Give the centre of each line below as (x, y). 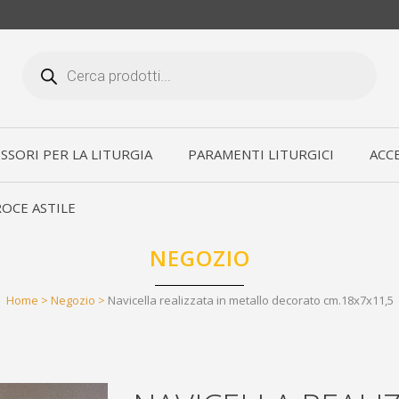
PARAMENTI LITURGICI (261, 154)
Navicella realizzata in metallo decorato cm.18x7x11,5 (250, 300)
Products (49, 57)
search (42, 70)
